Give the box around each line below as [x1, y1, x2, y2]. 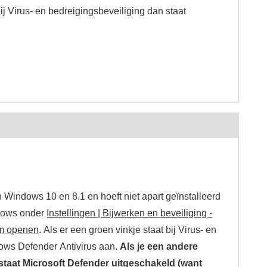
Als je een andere [120, 241, 198, 252]
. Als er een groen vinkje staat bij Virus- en [39, 224, 217, 235]
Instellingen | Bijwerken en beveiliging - [46, 207, 213, 219]
